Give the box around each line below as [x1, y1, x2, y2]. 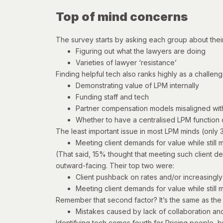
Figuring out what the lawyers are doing [76, 47, 206, 56]
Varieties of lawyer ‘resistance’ [76, 58, 177, 67]
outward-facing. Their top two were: [56, 161, 174, 170]
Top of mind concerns [56, 9, 188, 24]
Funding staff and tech [76, 93, 149, 102]
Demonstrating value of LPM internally [76, 81, 199, 90]
